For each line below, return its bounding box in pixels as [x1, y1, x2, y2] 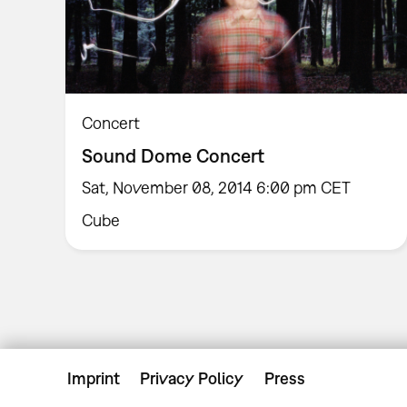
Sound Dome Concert [82, 144, 265, 166]
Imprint [67, 369, 120, 389]
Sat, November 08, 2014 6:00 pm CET [82, 177, 352, 197]
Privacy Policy [140, 369, 244, 389]
